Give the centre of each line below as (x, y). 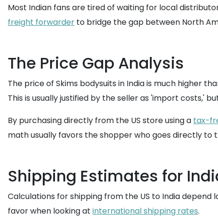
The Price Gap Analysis (96, 63)
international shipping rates (145, 211)
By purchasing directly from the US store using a (100, 120)
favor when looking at (50, 211)
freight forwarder (41, 22)
